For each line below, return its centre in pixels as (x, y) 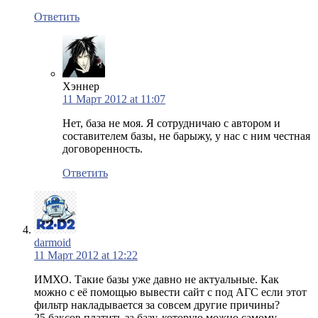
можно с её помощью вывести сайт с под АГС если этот (170, 292)
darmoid (53, 242)
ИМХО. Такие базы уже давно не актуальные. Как (157, 279)
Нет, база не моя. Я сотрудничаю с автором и (171, 123)
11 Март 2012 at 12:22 (86, 255)
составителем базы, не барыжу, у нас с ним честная (186, 136)
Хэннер (81, 86)
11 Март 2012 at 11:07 (114, 99)
